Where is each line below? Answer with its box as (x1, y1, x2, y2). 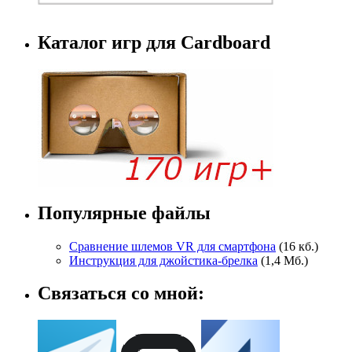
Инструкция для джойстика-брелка (69, 253, 258, 267)
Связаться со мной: (38, 283, 204, 304)
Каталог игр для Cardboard (38, 31, 270, 53)
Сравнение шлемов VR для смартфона (69, 239, 276, 253)
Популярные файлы (38, 202, 211, 223)
